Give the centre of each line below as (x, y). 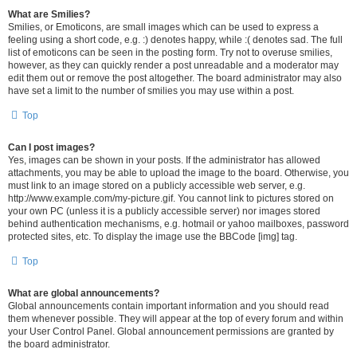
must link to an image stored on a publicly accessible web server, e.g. (157, 186)
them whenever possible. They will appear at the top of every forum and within (176, 319)
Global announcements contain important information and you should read (169, 306)
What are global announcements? (84, 293)
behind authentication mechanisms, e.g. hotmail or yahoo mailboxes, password (178, 224)
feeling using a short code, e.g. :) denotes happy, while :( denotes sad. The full (175, 40)
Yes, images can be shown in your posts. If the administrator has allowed (164, 160)
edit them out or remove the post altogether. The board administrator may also (175, 78)
